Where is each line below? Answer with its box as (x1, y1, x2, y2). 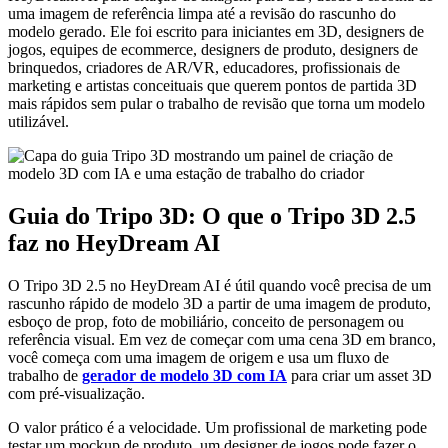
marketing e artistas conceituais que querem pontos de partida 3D (8, 76, 417, 94)
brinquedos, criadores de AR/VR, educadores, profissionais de (8, 58, 400, 76)
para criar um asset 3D (287, 366, 432, 384)
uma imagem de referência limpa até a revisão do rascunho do (8, 4, 396, 22)
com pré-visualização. (8, 384, 145, 402)
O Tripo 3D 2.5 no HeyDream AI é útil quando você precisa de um (8, 276, 431, 294)
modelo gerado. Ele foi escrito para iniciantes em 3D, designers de (8, 22, 424, 40)
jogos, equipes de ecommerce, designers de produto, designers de (8, 40, 418, 58)
